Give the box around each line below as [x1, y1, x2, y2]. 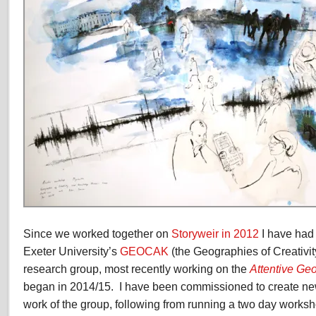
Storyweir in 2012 [171, 227, 259, 240]
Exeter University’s [23, 245, 120, 257]
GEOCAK [120, 245, 169, 257]
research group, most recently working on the [23, 262, 250, 275]
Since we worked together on [23, 227, 171, 240]
